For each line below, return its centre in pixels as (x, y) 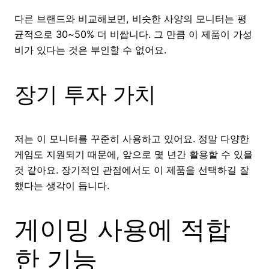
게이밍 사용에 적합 (122, 229)
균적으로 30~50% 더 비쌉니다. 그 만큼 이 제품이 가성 (133, 35)
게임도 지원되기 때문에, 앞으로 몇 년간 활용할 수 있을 (134, 155)
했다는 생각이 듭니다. (62, 186)
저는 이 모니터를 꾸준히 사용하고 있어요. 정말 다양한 (132, 139)
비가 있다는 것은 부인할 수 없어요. (90, 50)
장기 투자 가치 (85, 95)
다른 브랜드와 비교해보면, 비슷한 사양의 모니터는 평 (131, 19)
